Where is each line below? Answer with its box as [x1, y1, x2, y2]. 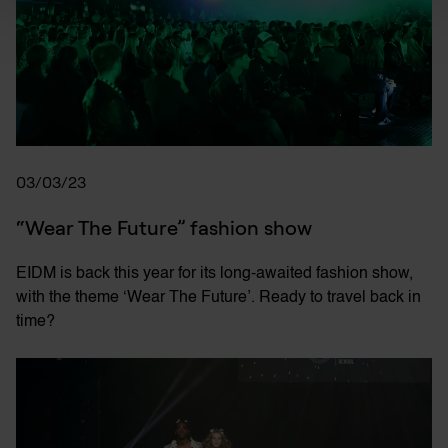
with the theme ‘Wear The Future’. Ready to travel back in [16, 290, 421, 307]
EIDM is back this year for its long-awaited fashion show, [16, 266, 413, 283]
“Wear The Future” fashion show [16, 215, 312, 241]
